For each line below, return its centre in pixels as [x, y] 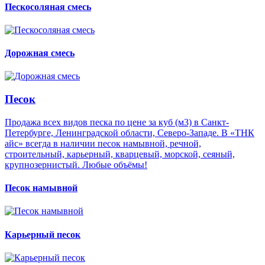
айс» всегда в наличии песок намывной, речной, [103, 143]
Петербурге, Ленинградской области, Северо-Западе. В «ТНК [130, 132]
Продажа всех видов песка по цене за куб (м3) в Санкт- [117, 122]
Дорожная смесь [40, 53]
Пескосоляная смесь [48, 7]
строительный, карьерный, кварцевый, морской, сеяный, [120, 154]
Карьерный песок [43, 234]
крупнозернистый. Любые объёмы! [76, 164]
